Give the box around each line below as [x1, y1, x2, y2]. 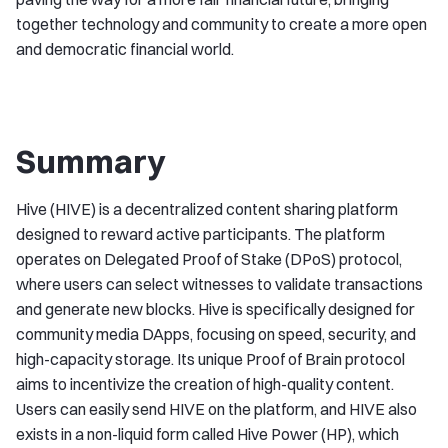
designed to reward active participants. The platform [16, 224, 385, 244]
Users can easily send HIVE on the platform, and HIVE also [16, 399, 417, 419]
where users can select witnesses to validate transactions [16, 274, 423, 294]
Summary [16, 142, 165, 181]
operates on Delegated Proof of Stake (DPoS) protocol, [16, 249, 402, 269]
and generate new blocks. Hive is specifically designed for [16, 299, 415, 319]
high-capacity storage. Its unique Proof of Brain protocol [16, 349, 405, 369]
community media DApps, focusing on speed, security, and [16, 324, 416, 344]
